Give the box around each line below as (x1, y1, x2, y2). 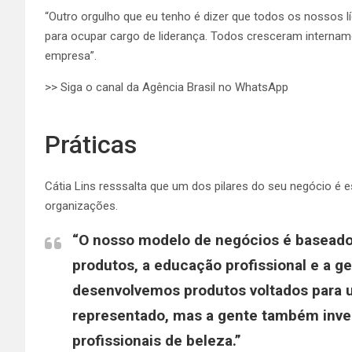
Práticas (45, 129, 143, 159)
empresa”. (45, 48, 97, 63)
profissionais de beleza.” (72, 331, 245, 350)
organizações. (45, 198, 121, 213)
